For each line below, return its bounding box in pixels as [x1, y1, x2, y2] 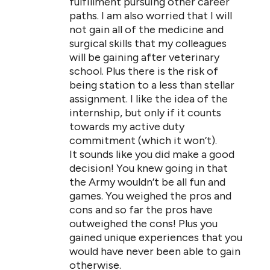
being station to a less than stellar [69, 78, 234, 92]
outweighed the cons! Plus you [69, 217, 218, 230]
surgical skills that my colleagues [69, 37, 227, 50]
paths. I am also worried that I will [69, 9, 232, 22]
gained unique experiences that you [69, 231, 242, 244]
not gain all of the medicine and [69, 23, 224, 36]
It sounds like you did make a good [69, 148, 234, 161]
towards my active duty [69, 120, 184, 133]
